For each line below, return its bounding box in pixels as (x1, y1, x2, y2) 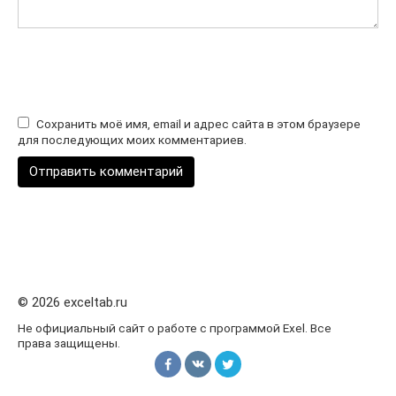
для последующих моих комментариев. (18, 133, 247, 148)
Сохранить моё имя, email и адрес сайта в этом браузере (36, 117, 361, 132)
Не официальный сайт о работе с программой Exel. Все (18, 321, 331, 336)
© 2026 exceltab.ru (18, 294, 127, 311)
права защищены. (18, 336, 120, 351)
